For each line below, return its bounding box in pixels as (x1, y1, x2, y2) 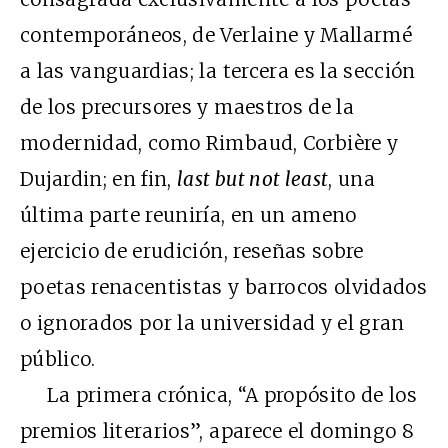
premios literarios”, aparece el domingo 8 (20, 418, 415, 443)
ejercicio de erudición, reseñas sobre (20, 238, 364, 263)
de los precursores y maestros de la (20, 94, 354, 119)
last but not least (177, 166, 329, 191)
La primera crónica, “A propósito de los (20, 382, 418, 407)
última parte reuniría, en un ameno (20, 202, 357, 227)
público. (20, 346, 96, 371)
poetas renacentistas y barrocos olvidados (20, 274, 428, 299)
